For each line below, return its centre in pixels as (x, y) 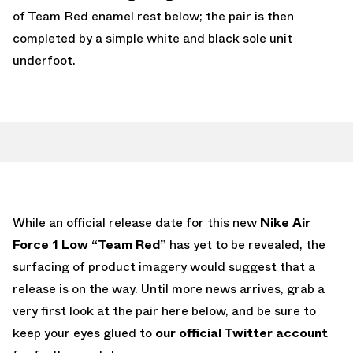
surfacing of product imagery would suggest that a (164, 266)
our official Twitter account (242, 333)
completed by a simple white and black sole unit (152, 38)
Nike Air (285, 222)
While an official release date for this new (136, 222)
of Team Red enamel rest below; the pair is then (153, 16)
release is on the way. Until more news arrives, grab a (169, 288)
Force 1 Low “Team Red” (91, 244)
